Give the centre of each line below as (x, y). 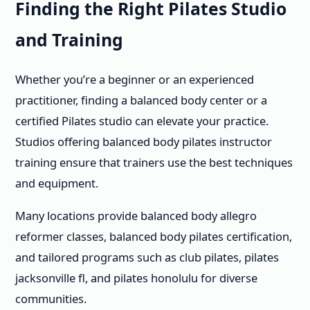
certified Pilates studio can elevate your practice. (142, 121)
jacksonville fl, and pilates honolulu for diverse (136, 277)
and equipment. (57, 183)
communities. (51, 298)
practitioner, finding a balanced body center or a (141, 100)
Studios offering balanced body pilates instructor (144, 142)
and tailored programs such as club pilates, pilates (147, 257)
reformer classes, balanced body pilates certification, (154, 236)
